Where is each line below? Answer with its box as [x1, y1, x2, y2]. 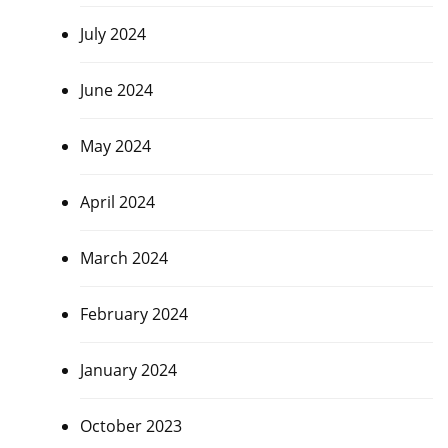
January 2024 [79, 358, 177, 381]
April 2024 [79, 190, 155, 213]
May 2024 [79, 134, 151, 157]
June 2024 [79, 78, 153, 101]
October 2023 [79, 414, 182, 437]
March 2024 [79, 246, 168, 269]
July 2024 [79, 22, 146, 45]
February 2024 [79, 302, 188, 325]
